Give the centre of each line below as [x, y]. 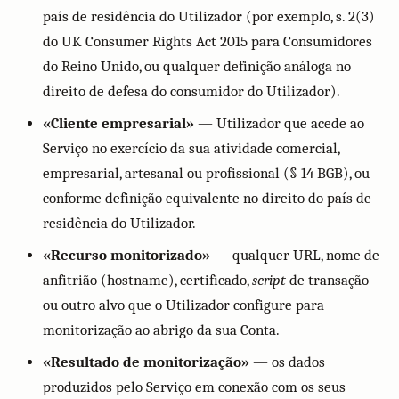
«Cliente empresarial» [118, 123]
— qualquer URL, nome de [295, 255]
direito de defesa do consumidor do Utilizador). [191, 91]
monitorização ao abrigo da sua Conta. [161, 330]
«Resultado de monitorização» [146, 362]
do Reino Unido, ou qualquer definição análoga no [197, 66]
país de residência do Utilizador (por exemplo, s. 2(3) [209, 16]
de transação [327, 280]
